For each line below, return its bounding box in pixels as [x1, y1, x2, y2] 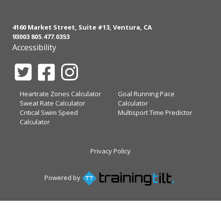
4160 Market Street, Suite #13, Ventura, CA [12, 23, 152, 32]
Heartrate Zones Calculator [20, 89, 101, 98]
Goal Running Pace [118, 89, 175, 98]
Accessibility [12, 42, 56, 53]
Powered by [44, 173, 82, 182]
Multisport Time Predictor [118, 108, 192, 117]
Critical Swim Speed [20, 108, 78, 117]
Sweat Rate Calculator [20, 99, 85, 108]
